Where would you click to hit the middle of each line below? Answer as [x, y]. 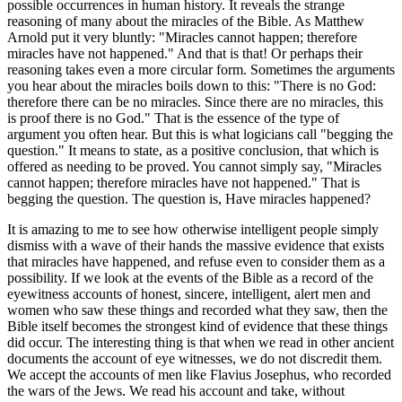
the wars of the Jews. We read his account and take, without [176, 391]
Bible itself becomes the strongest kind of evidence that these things [197, 327]
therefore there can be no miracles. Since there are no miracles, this [195, 102]
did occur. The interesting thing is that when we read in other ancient [201, 343]
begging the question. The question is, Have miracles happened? [189, 199]
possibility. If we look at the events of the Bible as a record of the [190, 278]
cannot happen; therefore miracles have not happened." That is [184, 183]
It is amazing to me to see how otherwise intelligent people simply [193, 230]
